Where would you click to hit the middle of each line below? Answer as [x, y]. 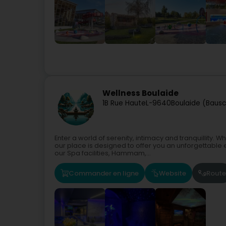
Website [173, 173]
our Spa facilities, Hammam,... [103, 153]
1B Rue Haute [124, 103]
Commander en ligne [104, 173]
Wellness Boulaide [140, 93]
